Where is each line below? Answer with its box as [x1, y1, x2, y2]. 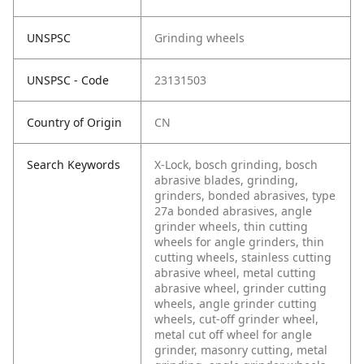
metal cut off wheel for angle [154, 327, 312, 343]
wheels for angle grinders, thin [154, 234, 324, 250]
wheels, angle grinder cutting [154, 296, 317, 312]
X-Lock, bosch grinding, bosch [154, 157, 318, 173]
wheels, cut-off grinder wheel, [154, 311, 318, 327]
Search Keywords [27, 157, 120, 173]
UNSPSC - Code [27, 72, 109, 89]
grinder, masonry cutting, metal [154, 342, 327, 358]
